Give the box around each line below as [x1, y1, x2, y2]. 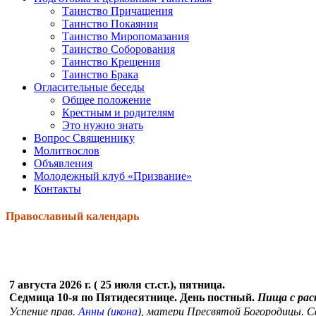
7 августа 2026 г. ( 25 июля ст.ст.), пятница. [9, 279, 225, 291]
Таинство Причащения [62, 4, 173, 17]
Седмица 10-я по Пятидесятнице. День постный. [9, 291, 257, 304]
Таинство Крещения [62, 55, 160, 68]
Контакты [34, 182, 81, 195]
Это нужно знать [62, 119, 143, 131]
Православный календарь [6, 210, 139, 223]
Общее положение [62, 93, 151, 106]
